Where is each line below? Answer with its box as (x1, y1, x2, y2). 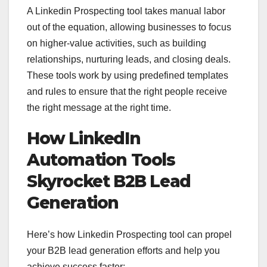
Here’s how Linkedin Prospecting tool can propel (27, 229, 232, 240)
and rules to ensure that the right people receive (27, 86, 227, 97)
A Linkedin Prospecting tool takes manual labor (27, 5, 225, 16)
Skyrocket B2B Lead (27, 170, 191, 191)
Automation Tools (27, 149, 175, 170)
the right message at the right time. (27, 102, 171, 113)
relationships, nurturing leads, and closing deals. (27, 54, 231, 64)
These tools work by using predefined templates (27, 70, 228, 80)
